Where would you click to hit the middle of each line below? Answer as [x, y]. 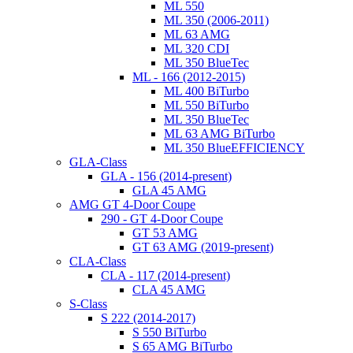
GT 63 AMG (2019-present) [203, 247]
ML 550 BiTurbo [206, 105]
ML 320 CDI [197, 48]
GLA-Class [98, 162]
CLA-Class [98, 261]
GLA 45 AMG [169, 190]
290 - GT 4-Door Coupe [162, 218]
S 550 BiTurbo [169, 332]
